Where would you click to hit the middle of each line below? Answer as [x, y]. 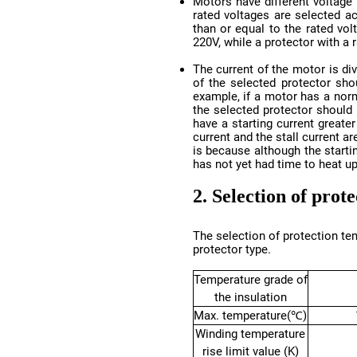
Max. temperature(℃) [250, 315]
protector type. [231, 249]
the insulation [250, 297]
